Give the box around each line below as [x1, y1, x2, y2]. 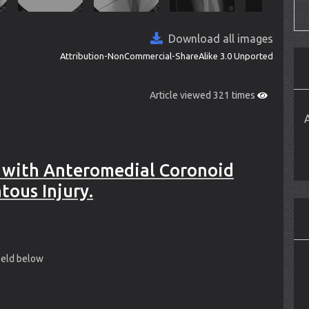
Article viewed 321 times [150, 90, 258, 101]
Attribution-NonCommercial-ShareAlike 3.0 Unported [60, 51, 274, 61]
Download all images [163, 32, 274, 45]
